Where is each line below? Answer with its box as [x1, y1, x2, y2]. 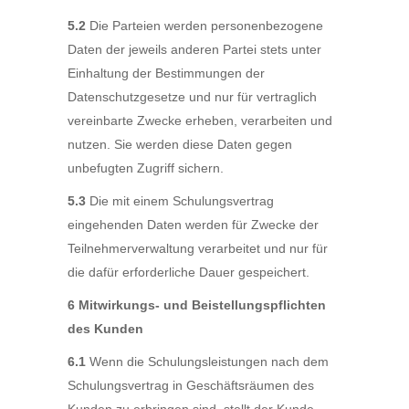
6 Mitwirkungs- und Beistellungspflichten [68, 298, 326, 312]
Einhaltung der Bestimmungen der [68, 66, 265, 80]
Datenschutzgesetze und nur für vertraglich [68, 89, 317, 104]
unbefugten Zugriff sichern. [68, 161, 224, 175]
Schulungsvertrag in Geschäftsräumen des [68, 378, 314, 393]
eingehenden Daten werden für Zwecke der [68, 217, 319, 232]
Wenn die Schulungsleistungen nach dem [86, 354, 329, 369]
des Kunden [68, 321, 143, 336]
